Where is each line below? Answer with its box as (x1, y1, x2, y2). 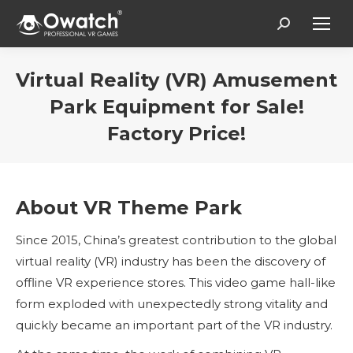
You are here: (176, 150, 255, 165)
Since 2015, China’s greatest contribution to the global (16, 232, 336, 247)
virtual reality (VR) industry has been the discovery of (16, 254, 325, 269)
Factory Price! (107, 122, 246, 145)
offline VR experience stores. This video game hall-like (16, 275, 336, 290)
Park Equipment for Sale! (49, 95, 304, 118)
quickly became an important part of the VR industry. (16, 318, 333, 333)
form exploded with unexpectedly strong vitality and (16, 296, 328, 311)
